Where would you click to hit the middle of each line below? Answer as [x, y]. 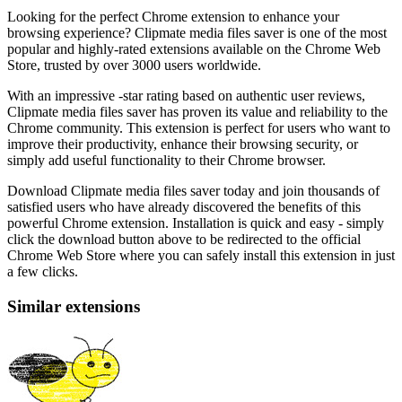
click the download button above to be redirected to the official [184, 239]
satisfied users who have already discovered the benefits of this [184, 207]
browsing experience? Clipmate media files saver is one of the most [197, 33]
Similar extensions [74, 306]
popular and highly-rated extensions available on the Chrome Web [194, 49]
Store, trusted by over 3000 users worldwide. [134, 65]
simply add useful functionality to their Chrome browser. [166, 160]
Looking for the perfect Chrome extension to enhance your [173, 17]
